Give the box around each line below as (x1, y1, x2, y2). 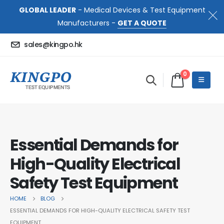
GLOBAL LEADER (18, 5, 76, 15)
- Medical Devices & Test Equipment (75, 5, 205, 15)
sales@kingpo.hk (24, 39, 82, 50)
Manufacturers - (57, 18, 117, 28)
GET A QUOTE (117, 18, 166, 28)
